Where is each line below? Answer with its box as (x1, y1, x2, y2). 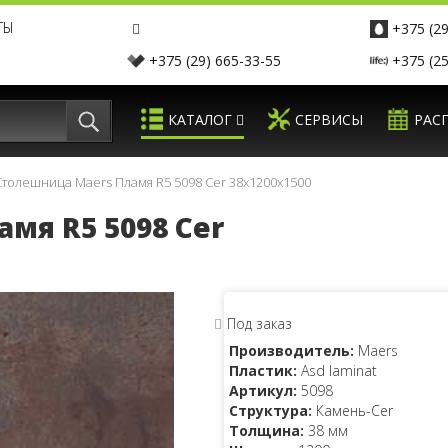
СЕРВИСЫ (295, 110, 363, 129)
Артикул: (229, 381, 297, 400)
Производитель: (229, 341, 354, 360)
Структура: (229, 401, 312, 420)
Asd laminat (297, 361, 377, 380)
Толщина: (229, 421, 304, 440)
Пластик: (229, 361, 297, 380)
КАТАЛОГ (168, 110, 232, 129)
